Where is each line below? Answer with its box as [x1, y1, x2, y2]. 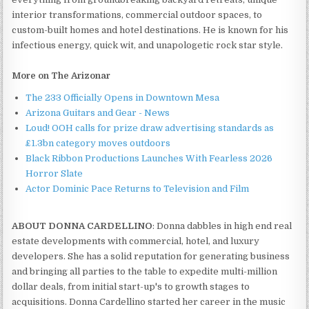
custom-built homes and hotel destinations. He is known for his [12, 24, 289, 35]
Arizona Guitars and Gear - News [26, 107, 170, 118]
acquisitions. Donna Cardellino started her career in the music [12, 296, 286, 307]
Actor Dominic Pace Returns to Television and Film [26, 183, 250, 194]
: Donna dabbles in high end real [152, 220, 292, 231]
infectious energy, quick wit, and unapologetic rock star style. [12, 39, 283, 50]
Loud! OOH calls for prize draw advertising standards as [26, 122, 275, 133]
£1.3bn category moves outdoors [26, 137, 171, 148]
